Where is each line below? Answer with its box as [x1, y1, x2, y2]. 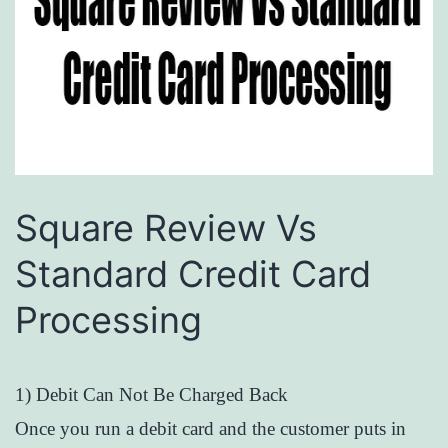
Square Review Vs [15, 205, 317, 250]
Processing [15, 297, 202, 342]
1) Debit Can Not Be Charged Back [15, 383, 288, 405]
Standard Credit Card [15, 251, 371, 296]
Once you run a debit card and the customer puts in [15, 417, 406, 439]
